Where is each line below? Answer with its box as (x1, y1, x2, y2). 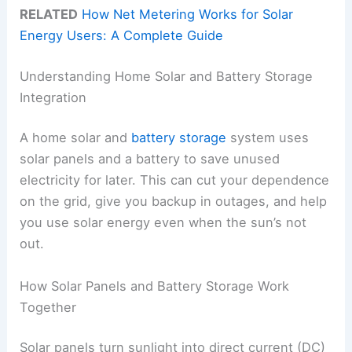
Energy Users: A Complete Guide (20, 27, 224, 44)
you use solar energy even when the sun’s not (20, 214, 307, 231)
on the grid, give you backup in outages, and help (20, 193, 328, 210)
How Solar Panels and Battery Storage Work (20, 277, 290, 294)
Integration (20, 89, 87, 105)
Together (20, 299, 77, 315)
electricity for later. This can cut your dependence (20, 172, 330, 189)
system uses (226, 130, 310, 146)
